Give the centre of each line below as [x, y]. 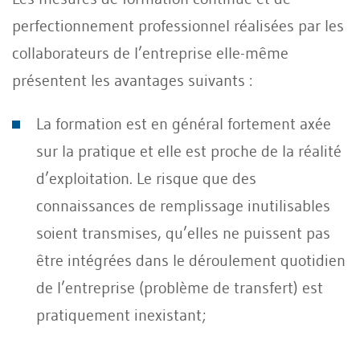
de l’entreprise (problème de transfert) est [180, 287]
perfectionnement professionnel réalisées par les [178, 25]
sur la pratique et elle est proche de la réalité [189, 151]
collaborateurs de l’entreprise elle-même [150, 53]
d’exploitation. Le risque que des [146, 178]
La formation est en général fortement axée [184, 123]
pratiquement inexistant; [121, 315]
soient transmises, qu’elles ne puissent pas [183, 233]
